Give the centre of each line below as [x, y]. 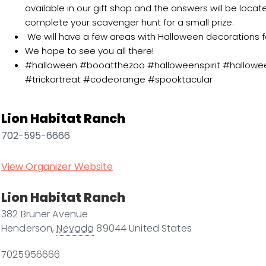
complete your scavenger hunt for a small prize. [129, 22]
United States [160, 228]
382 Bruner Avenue [45, 214]
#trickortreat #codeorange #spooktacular [119, 79]
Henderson [27, 228]
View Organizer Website [57, 167]
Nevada [75, 228]
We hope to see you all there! [89, 51]
